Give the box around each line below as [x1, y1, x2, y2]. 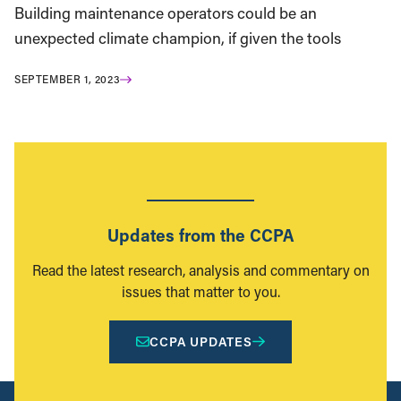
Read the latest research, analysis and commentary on [31, 260, 370, 279]
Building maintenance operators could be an [14, 3, 317, 24]
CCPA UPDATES [149, 332, 253, 350]
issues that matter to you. [121, 281, 280, 301]
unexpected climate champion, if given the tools [14, 28, 341, 49]
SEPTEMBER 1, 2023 [14, 72, 121, 87]
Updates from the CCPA [107, 222, 294, 246]
